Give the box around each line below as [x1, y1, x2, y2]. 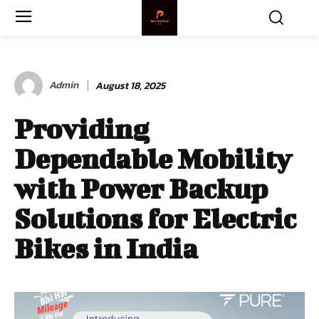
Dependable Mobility [14, 143, 292, 174]
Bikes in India [14, 233, 198, 264]
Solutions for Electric [14, 203, 296, 234]
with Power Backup [14, 173, 268, 204]
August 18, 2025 [95, 78, 165, 93]
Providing [14, 113, 149, 145]
